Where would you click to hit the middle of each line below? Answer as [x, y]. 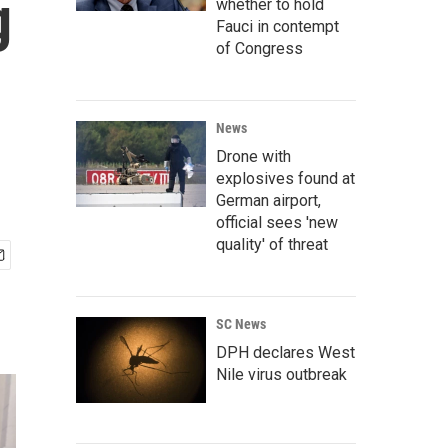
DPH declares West [285, 352]
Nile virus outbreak [281, 374]
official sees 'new [277, 222]
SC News [241, 324]
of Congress [259, 48]
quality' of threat [272, 244]
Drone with [253, 156]
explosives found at [285, 178]
